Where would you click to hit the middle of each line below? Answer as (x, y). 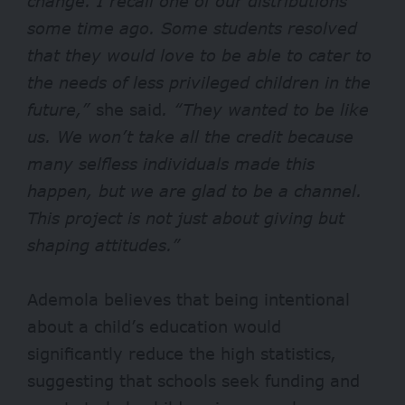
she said (129, 109)
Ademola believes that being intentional (188, 299)
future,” (61, 109)
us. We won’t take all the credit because (190, 136)
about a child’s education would (154, 326)
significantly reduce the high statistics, (182, 353)
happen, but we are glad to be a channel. (195, 190)
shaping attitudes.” (104, 245)
